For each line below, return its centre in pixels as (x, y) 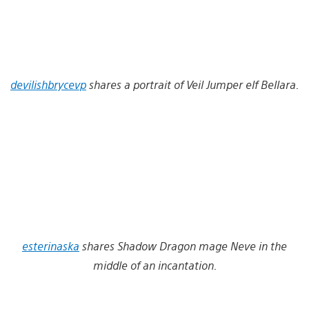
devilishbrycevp (48, 84)
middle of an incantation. (154, 265)
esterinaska (51, 246)
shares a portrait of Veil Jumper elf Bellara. (194, 84)
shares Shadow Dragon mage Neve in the (185, 246)
